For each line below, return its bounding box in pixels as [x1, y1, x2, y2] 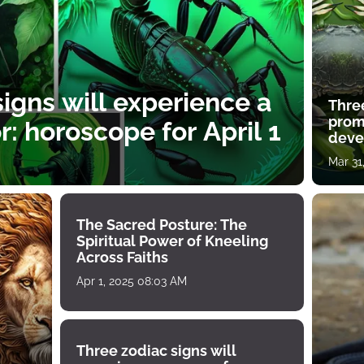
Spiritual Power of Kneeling [76, 232, 268, 249]
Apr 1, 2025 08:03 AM [76, 274, 187, 288]
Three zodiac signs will [76, 341, 236, 359]
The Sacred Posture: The [76, 215, 247, 233]
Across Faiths [76, 248, 168, 266]
